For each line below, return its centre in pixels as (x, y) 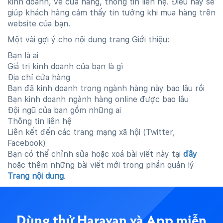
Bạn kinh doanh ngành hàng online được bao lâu (98, 99)
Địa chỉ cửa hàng (39, 77)
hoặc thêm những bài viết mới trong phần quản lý (101, 165)
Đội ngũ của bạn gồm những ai (64, 110)
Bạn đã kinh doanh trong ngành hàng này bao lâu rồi (106, 88)
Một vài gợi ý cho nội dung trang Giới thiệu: (88, 40)
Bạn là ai (23, 56)
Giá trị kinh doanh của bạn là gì (65, 66)
